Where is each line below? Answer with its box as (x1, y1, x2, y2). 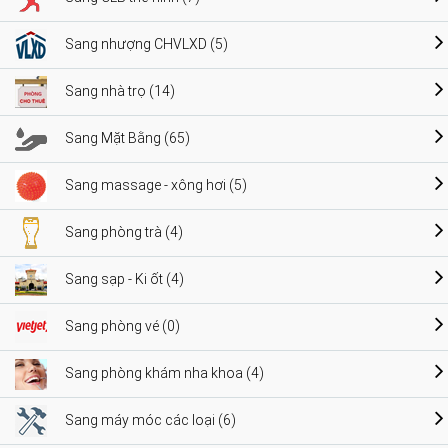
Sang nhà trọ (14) (65, 83, 175, 100)
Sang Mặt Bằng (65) (65, 130, 190, 147)
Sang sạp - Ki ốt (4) (65, 271, 184, 288)
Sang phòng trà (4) (65, 224, 183, 241)
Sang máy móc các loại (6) (65, 412, 236, 429)
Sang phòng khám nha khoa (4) (65, 365, 264, 382)
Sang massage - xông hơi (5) (65, 177, 247, 194)
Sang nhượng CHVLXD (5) (65, 36, 228, 53)
